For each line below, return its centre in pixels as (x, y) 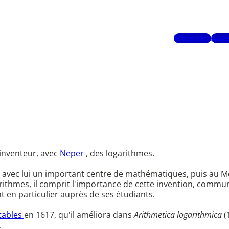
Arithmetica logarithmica (178, 215)
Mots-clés (192, 39)
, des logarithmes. (120, 153)
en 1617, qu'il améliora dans (79, 215)
